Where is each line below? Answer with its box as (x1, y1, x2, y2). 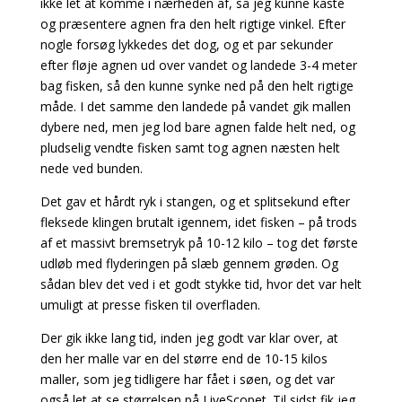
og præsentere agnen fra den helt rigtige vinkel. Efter (39, 14, 345, 32)
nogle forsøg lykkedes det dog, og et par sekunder (39, 35, 333, 53)
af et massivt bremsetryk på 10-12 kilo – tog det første (39, 233, 358, 251)
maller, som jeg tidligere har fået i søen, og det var (39, 370, 335, 388)
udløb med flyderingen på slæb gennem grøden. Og (39, 254, 338, 272)
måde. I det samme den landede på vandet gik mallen (39, 97, 351, 115)
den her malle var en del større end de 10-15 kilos (39, 349, 328, 367)
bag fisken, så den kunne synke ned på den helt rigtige (39, 76, 354, 94)
